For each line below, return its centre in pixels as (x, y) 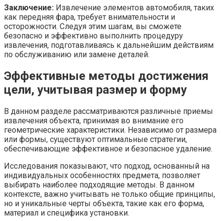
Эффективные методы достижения (106, 76)
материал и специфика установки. (67, 213)
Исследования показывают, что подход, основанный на (107, 166)
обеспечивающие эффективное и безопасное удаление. (108, 148)
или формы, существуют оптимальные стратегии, (95, 139)
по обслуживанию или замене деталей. (77, 55)
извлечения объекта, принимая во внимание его (94, 120)
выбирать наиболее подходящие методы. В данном (99, 184)
